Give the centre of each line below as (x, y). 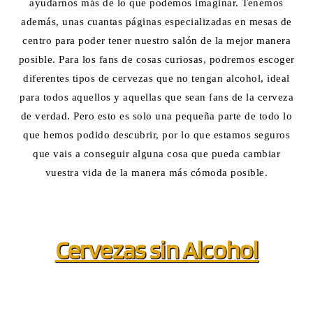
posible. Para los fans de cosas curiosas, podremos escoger (156, 59)
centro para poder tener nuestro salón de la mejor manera (156, 40)
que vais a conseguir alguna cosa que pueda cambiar (156, 153)
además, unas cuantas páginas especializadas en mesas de (156, 21)
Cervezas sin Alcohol (156, 250)
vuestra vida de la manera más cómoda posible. (156, 172)
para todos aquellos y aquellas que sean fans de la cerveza (156, 97)
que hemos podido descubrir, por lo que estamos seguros (156, 134)
